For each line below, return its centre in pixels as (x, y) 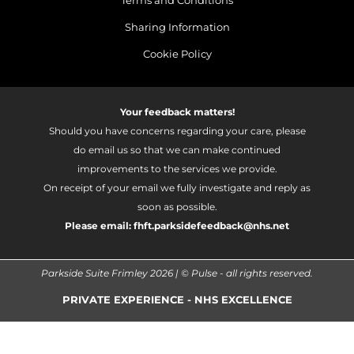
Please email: (99, 226)
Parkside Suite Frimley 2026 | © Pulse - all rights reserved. (177, 274)
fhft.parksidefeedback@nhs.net (211, 226)
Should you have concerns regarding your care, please (177, 132)
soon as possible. (177, 207)
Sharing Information (177, 27)
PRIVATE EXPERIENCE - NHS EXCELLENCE (177, 300)
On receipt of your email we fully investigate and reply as (177, 188)
